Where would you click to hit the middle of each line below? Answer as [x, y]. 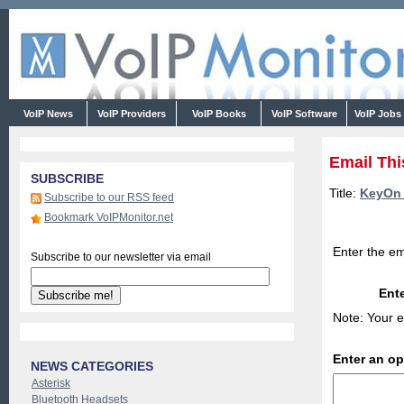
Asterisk [51, 383]
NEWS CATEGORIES [92, 366]
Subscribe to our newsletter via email [121, 257]
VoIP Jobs [377, 114]
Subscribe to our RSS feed [109, 197]
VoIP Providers [132, 114]
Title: [344, 193]
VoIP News [48, 114]
